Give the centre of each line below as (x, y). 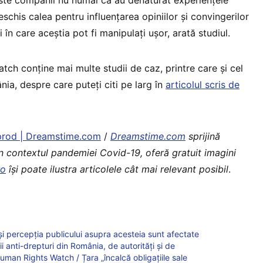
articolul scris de (203, 84)
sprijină (203, 136)
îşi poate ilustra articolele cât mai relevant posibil (117, 169)
